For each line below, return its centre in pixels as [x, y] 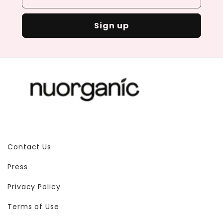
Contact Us [29, 147]
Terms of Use [33, 206]
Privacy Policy [34, 186]
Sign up [111, 26]
